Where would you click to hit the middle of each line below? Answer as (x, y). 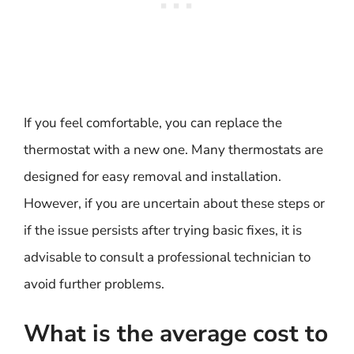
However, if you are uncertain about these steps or (174, 203)
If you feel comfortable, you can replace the (153, 122)
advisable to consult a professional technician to (167, 257)
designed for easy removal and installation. (153, 176)
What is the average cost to (176, 334)
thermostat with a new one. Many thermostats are (173, 149)
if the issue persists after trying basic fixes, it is (163, 230)
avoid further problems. (94, 284)
